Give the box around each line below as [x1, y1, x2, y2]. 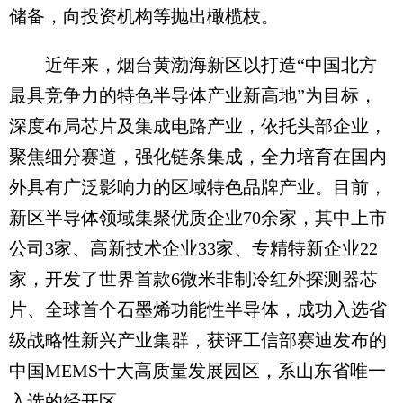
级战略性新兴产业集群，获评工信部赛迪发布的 [9, 329, 387, 350]
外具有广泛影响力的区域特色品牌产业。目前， [9, 176, 387, 197]
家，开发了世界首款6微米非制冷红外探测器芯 [9, 268, 378, 289]
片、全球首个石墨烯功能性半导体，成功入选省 [9, 299, 387, 319]
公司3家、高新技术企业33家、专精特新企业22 [9, 237, 378, 258]
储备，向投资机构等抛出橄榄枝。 [9, 5, 279, 26]
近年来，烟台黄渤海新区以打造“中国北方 [9, 54, 377, 75]
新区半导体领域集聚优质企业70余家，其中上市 [9, 207, 387, 228]
